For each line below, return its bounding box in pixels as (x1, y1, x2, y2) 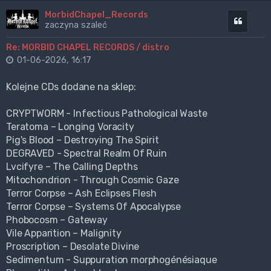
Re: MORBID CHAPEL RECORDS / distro (6, 42, 169, 53)
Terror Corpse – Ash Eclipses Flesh (6, 188, 157, 200)
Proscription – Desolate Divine (6, 241, 140, 253)
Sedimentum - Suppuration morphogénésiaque (6, 254, 217, 266)
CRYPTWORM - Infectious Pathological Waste (6, 108, 207, 120)
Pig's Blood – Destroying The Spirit (6, 134, 159, 146)
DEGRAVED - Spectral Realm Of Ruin (6, 148, 167, 160)
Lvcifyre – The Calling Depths (6, 161, 138, 173)
